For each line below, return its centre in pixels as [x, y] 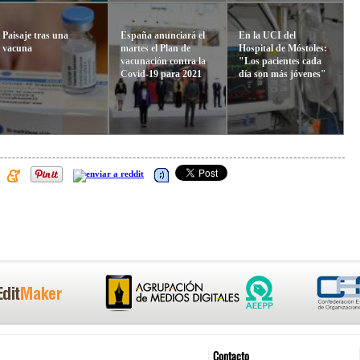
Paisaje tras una [36, 35]
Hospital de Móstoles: [282, 48]
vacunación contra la [163, 61]
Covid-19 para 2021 [161, 74]
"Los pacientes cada [280, 61]
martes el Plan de [155, 48]
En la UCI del [267, 35]
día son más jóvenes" [282, 74]
